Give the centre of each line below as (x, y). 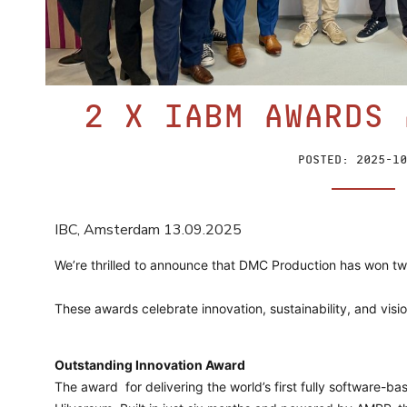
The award (88, 387)
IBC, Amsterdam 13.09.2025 (148, 230)
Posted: (323, 160)
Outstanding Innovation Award (150, 365)
